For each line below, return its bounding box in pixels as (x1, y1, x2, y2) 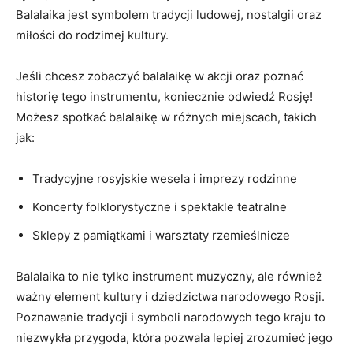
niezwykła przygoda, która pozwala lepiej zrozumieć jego (16, 330, 333, 345)
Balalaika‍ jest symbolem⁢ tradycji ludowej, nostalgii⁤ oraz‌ (16, 7, 321, 22)
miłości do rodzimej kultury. (16, 28, 169, 43)
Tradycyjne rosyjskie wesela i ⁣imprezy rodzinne (32, 171, 297, 186)
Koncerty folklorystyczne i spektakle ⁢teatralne (32, 199, 287, 214)
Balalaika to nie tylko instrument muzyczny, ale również (16, 269, 322, 284)
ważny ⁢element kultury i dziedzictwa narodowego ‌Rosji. (16, 289, 325, 304)
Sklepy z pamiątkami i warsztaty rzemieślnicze (32, 228, 290, 243)
